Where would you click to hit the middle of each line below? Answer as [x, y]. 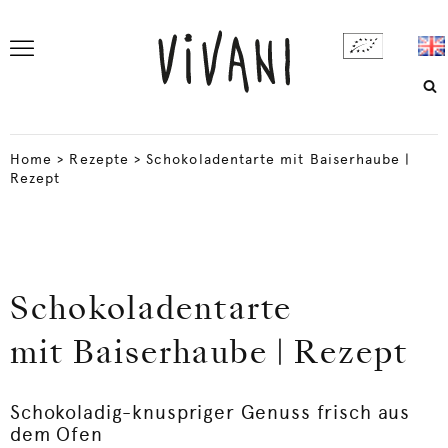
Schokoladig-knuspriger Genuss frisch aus [210, 412]
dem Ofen [56, 434]
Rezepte [99, 159]
